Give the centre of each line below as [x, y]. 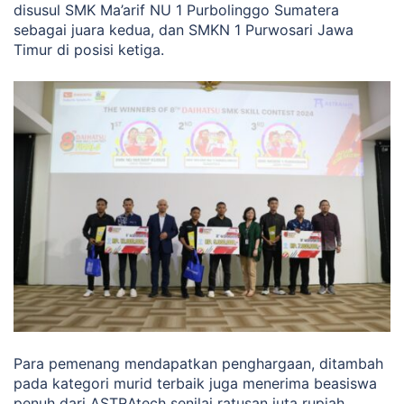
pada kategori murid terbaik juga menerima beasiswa [195, 384]
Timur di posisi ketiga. [89, 49]
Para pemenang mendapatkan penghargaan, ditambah [198, 364]
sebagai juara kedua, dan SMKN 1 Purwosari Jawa [184, 29]
